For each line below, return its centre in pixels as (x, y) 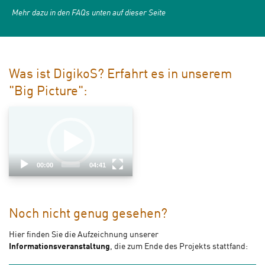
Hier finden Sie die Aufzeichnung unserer (84, 235)
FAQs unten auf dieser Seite (119, 13)
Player (20, 124)
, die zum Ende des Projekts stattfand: (179, 246)
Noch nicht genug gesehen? (88, 214)
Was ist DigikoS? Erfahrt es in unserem (120, 75)
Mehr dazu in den (42, 13)
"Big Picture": (48, 92)
